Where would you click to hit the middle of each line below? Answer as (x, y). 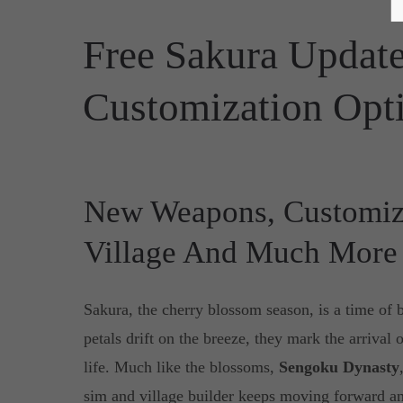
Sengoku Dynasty (339, 367)
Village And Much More (240, 252)
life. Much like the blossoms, (181, 367)
